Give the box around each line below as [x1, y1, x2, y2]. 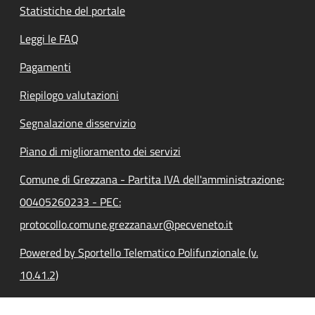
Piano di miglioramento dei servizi [20, 142, 181, 160]
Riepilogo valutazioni [20, 86, 119, 103]
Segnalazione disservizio [20, 114, 136, 131]
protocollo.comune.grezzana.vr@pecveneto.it [20, 215, 233, 233]
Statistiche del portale [20, 1, 125, 19]
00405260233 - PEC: [20, 193, 121, 210]
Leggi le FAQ [20, 30, 79, 47]
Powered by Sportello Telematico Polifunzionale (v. [20, 243, 258, 261]
